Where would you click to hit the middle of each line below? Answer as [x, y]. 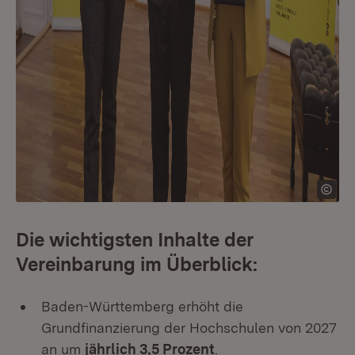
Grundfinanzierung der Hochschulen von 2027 [189, 328]
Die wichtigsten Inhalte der [135, 240]
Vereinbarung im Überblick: [137, 264]
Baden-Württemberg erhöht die [142, 306]
